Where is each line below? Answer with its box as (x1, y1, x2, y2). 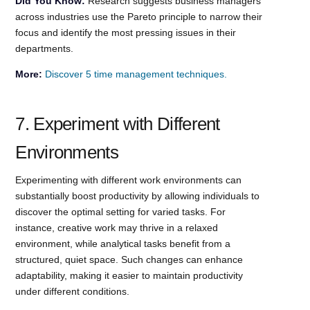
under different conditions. (15, 285, 130, 297)
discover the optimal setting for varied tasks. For (15, 206, 226, 217)
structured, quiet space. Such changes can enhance (15, 253, 244, 265)
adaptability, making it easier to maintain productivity (15, 269, 244, 281)
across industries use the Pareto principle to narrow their (15, 10, 263, 22)
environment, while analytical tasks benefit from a (15, 237, 231, 249)
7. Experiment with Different (15, 113, 220, 134)
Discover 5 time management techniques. (45, 68, 228, 80)
